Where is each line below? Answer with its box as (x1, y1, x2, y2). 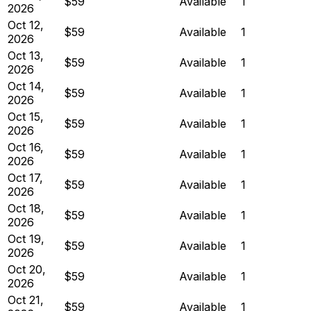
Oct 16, (8, 140, 44, 154)
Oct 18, (8, 201, 44, 215)
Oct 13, (8, 48, 44, 62)
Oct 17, (8, 170, 43, 185)
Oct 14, (8, 78, 44, 93)
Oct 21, (8, 292, 44, 307)
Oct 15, (8, 109, 44, 124)
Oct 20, (8, 262, 46, 276)
